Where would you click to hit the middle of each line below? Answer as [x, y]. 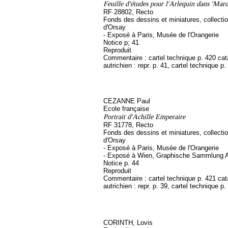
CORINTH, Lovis [128, 223]
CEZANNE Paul [127, 101]
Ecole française [126, 109]
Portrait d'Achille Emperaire [144, 117]
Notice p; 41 [121, 42]
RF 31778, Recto [128, 125]
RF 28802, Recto [128, 12]
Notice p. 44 [121, 163]
